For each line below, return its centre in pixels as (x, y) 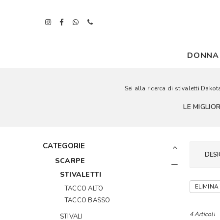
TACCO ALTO (84, 189)
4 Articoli (202, 214)
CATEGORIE (64, 146)
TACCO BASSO (88, 200)
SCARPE (70, 161)
